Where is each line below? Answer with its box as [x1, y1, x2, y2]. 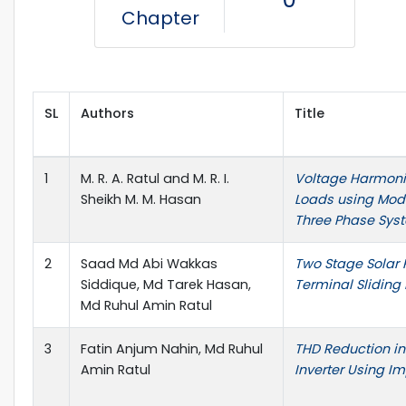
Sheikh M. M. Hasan [81, 189, 201, 208]
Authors [81, 103, 134, 122]
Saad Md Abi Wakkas [81, 254, 217, 273]
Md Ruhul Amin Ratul [81, 295, 212, 314]
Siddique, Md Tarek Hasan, [81, 275, 251, 294]
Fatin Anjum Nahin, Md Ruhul [81, 339, 263, 358]
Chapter [121, 5, 199, 31]
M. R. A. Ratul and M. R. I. [81, 169, 229, 188]
